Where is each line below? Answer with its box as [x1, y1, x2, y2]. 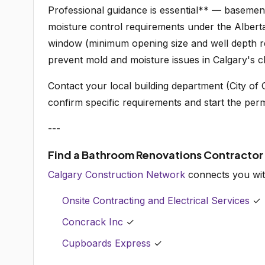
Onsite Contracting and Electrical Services [62, 195, 250, 206]
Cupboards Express [62, 237, 151, 249]
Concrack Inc [62, 216, 123, 228]
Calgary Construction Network [48, 169, 185, 180]
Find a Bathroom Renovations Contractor [48, 148, 263, 161]
